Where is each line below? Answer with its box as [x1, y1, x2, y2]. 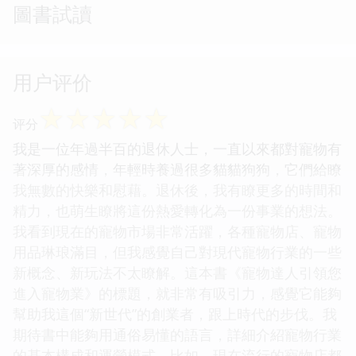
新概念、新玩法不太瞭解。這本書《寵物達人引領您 [13, 262, 342, 282]
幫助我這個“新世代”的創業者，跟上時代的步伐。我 [13, 304, 337, 323]
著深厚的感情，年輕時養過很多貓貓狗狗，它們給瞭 [13, 159, 342, 179]
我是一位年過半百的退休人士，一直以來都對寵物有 [13, 138, 342, 158]
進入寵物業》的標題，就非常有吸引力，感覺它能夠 [13, 283, 342, 303]
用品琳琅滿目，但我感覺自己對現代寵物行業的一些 [13, 242, 342, 261]
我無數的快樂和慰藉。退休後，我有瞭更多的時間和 [13, 180, 342, 199]
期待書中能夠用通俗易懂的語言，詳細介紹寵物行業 [13, 324, 342, 344]
